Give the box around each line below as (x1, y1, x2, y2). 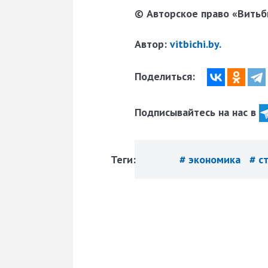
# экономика (179, 153, 243, 167)
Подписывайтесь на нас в (135, 105, 259, 119)
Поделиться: (135, 69, 198, 83)
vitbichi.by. (170, 37, 221, 51)
